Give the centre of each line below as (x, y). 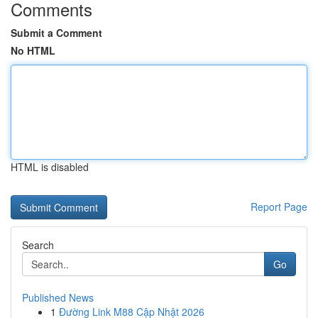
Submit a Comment (56, 33)
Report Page (279, 207)
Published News (58, 297)
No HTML (33, 50)
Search (38, 245)
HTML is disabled (50, 167)
